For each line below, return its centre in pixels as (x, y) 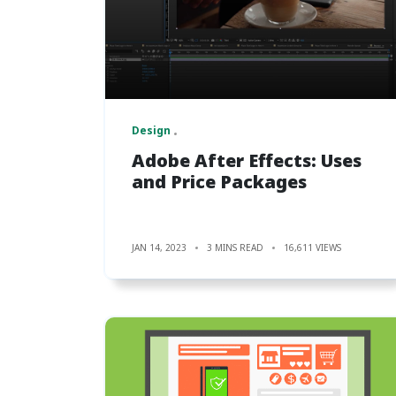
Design (151, 130)
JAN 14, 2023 (159, 247)
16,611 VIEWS (312, 247)
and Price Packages (219, 181)
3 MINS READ (235, 247)
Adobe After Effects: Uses (247, 160)
